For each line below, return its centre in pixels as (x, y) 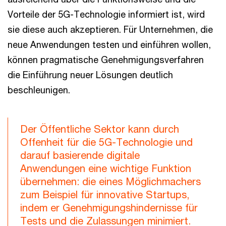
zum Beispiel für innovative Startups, (105, 194)
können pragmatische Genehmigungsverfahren (106, 60)
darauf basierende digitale (80, 155)
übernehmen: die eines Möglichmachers (110, 181)
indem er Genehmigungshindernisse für (109, 208)
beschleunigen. (39, 90)
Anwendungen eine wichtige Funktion (106, 168)
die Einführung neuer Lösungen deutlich (90, 75)
